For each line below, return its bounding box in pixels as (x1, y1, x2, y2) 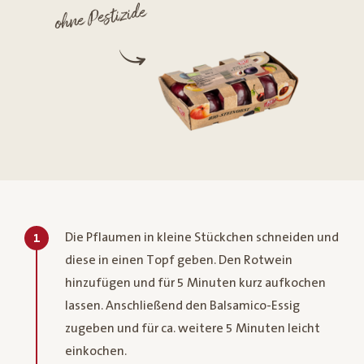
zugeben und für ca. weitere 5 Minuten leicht (65, 320, 320, 336)
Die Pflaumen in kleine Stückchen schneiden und (65, 229, 339, 245)
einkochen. (65, 343, 127, 358)
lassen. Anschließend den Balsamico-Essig (65, 297, 300, 313)
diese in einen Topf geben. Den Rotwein (65, 252, 292, 267)
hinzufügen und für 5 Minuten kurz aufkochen (65, 275, 326, 290)
